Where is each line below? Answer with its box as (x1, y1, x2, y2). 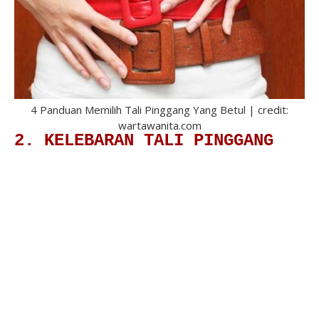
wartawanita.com (117, 118, 202, 133)
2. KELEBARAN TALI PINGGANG (14, 131, 273, 151)
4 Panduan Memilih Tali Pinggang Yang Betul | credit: (31, 103, 288, 117)
